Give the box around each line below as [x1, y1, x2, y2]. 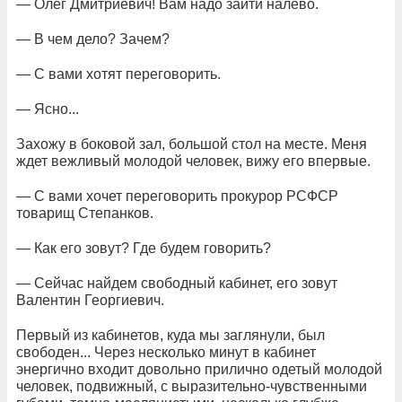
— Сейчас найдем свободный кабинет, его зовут [16, 275, 337, 291]
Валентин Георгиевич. [16, 293, 164, 308]
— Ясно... [16, 101, 79, 117]
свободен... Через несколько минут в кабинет [16, 345, 316, 360]
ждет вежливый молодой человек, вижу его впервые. [16, 153, 371, 169]
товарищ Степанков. [16, 205, 153, 221]
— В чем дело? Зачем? [16, 31, 170, 47]
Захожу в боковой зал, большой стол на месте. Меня [16, 136, 367, 152]
